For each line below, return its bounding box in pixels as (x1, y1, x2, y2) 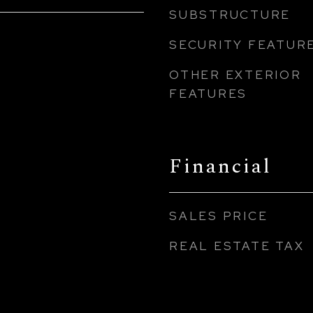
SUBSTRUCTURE (169, 7, 291, 22)
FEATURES (169, 86, 247, 101)
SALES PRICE (169, 208, 268, 224)
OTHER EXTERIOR (169, 67, 302, 82)
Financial (169, 151, 272, 182)
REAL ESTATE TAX (169, 238, 305, 254)
